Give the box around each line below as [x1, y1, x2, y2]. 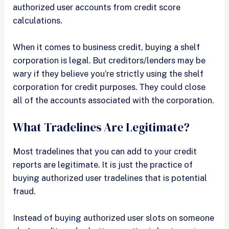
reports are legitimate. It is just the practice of [13, 159, 193, 170]
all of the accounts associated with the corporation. [13, 95, 214, 106]
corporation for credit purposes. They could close [13, 82, 206, 93]
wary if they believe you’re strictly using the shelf [13, 68, 204, 79]
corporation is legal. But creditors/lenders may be [13, 55, 206, 66]
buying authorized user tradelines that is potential [13, 172, 208, 183]
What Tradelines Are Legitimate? [13, 119, 193, 135]
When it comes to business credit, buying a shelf [13, 42, 200, 53]
